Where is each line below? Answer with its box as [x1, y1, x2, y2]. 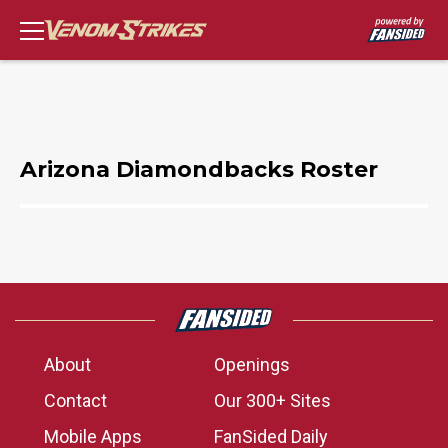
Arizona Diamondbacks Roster [20, 156, 378, 183]
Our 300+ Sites [214, 390, 331, 411]
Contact [44, 390, 107, 411]
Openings [214, 354, 290, 375]
